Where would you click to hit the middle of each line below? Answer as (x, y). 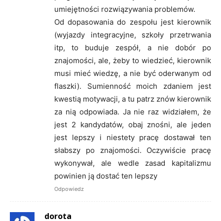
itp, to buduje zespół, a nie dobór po (133, 47)
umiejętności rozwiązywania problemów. (125, 9)
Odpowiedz (69, 189)
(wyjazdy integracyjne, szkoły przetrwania (133, 35)
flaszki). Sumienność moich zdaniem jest (133, 86)
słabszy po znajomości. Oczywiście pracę (133, 150)
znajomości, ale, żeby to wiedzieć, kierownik (133, 60)
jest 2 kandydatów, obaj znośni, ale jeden (133, 124)
